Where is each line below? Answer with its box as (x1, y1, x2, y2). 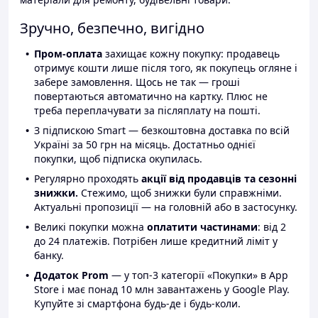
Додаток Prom (34, 268, 109, 283)
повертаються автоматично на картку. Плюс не (34, 89, 268, 104)
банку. (34, 248, 64, 263)
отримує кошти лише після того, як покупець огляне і (34, 61, 297, 75)
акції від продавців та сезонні (141, 172, 297, 186)
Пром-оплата (34, 47, 102, 61)
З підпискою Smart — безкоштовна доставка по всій (34, 124, 290, 138)
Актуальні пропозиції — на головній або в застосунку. (34, 200, 297, 214)
